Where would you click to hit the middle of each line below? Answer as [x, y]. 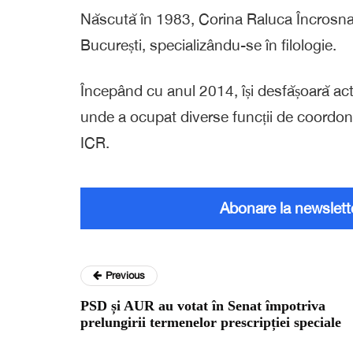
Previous [125, 276]
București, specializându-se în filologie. [208, 45]
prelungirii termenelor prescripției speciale [211, 323]
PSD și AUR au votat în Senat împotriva [203, 306]
